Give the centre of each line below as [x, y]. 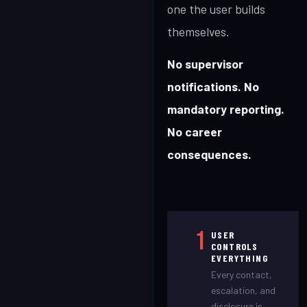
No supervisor [205, 64]
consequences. [209, 154]
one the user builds [216, 9]
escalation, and [243, 290]
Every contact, [242, 274]
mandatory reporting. [226, 109]
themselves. [198, 32]
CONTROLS [235, 246]
